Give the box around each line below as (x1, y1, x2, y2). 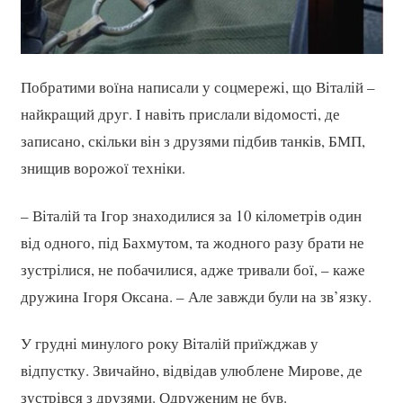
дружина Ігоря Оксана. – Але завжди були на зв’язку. (20, 285, 372, 307)
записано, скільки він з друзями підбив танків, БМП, (20, 130, 365, 152)
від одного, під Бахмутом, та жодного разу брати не (20, 231, 364, 253)
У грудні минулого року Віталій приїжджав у (20, 333, 318, 354)
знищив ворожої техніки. (20, 157, 185, 179)
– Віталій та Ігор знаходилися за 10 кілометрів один (20, 204, 362, 226)
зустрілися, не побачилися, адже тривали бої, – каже (20, 258, 365, 280)
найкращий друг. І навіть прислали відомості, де (20, 103, 340, 125)
